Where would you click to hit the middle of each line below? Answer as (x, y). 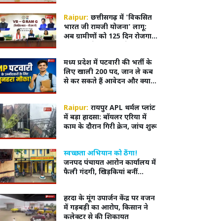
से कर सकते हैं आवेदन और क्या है (110, 82)
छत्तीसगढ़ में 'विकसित (121, 18)
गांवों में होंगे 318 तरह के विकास (107, 46)
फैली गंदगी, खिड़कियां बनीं (100, 172)
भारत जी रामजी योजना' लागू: (105, 27)
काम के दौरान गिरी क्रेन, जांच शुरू (110, 127)
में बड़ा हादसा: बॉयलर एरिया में (105, 118)
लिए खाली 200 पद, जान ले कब (108, 73)
